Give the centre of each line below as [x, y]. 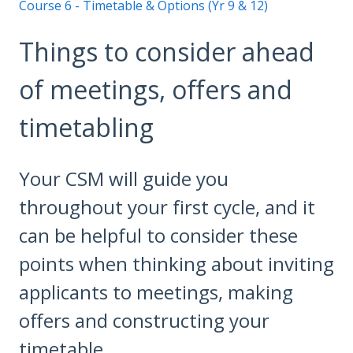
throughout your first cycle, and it [167, 206]
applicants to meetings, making [156, 292]
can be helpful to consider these [158, 235]
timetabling [86, 128]
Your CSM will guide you [124, 178]
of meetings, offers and [156, 90]
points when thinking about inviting [176, 263]
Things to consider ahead [167, 52]
